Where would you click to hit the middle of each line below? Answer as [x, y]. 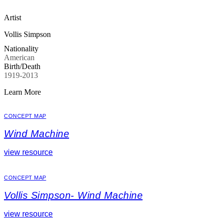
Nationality [21, 48]
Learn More [22, 92]
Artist [13, 18]
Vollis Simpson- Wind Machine [73, 195]
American [19, 57]
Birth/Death [22, 66]
